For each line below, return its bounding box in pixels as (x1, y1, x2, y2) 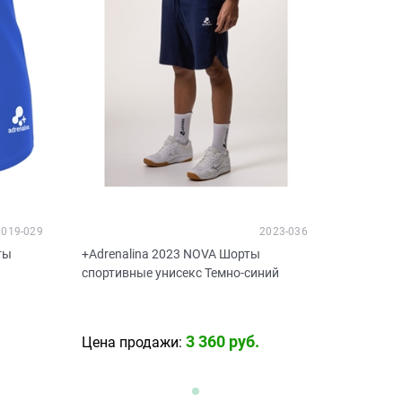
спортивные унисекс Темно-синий (81, 265, 279, 280)
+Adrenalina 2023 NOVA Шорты (81, 246, 260, 261)
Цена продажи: (81, 333, 182, 351)
